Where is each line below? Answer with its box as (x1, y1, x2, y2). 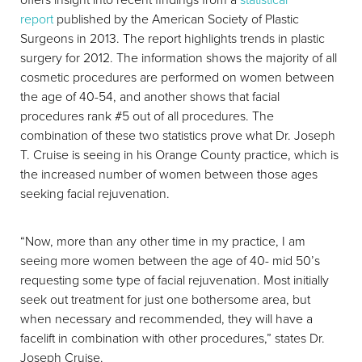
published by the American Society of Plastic (53, 10, 299, 27)
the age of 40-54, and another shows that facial (20, 87, 280, 105)
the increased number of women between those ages (20, 165, 318, 183)
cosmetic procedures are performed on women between (20, 68, 335, 86)
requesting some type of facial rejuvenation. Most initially (20, 271, 329, 288)
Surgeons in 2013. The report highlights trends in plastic (20, 29, 325, 47)
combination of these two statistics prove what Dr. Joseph (20, 126, 335, 144)
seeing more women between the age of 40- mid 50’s (20, 251, 320, 269)
